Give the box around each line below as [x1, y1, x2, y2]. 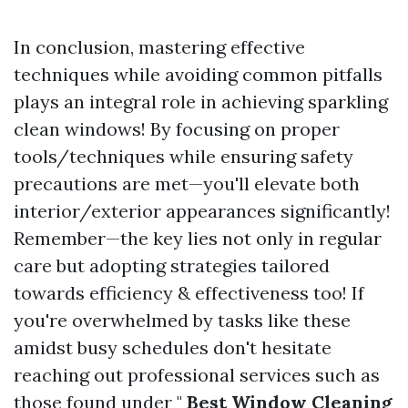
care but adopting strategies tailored [14, 254, 330, 277]
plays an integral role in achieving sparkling [14, 90, 388, 113]
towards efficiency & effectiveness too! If [14, 281, 364, 304]
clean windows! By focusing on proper [14, 117, 340, 140]
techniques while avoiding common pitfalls [14, 63, 382, 86]
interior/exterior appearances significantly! [14, 199, 391, 222]
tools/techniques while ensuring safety [14, 145, 353, 168]
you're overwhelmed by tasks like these [14, 309, 351, 331]
